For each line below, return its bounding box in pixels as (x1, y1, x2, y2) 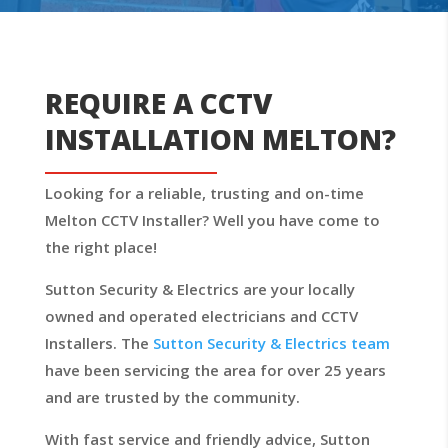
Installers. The (44, 333, 153, 353)
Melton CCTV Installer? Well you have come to (44, 210, 380, 230)
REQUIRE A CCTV (44, 84, 272, 122)
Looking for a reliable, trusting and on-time (44, 183, 364, 203)
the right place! (44, 237, 157, 257)
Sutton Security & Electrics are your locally (44, 279, 355, 299)
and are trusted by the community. (44, 387, 300, 407)
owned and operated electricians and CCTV (44, 306, 358, 326)
